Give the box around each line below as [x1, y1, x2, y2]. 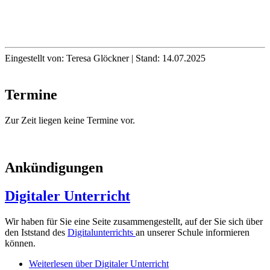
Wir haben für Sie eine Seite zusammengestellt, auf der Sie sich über [5, 216, 263, 227]
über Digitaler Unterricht [73, 258, 169, 269]
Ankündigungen [5, 160, 103, 176]
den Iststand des [5, 227, 67, 237]
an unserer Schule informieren [136, 227, 250, 237]
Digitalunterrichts [67, 227, 136, 237]
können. [5, 237, 36, 248]
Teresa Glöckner [66, 53, 129, 64]
